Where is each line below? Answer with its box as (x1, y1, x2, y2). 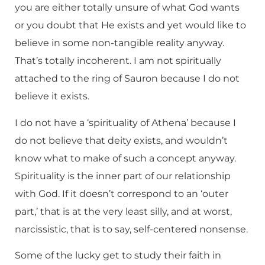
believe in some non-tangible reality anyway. (15, 37, 224, 49)
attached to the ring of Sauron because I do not (15, 73, 240, 85)
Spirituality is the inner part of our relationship (15, 170, 231, 182)
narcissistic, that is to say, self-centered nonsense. (15, 223, 248, 235)
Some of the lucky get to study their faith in (15, 249, 221, 261)
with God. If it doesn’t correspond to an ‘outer (15, 188, 228, 199)
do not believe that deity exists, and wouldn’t (15, 134, 228, 146)
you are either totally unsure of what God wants (15, 2, 240, 14)
